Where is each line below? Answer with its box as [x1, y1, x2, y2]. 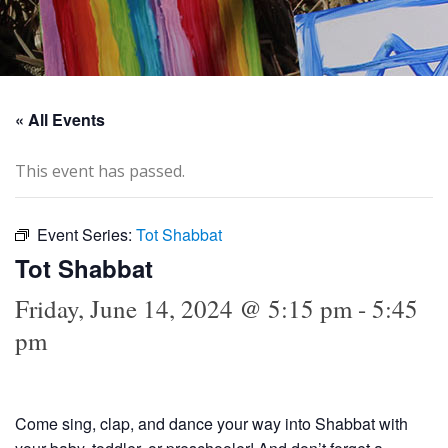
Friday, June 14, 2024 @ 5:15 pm [15, 291, 352, 325]
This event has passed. [15, 159, 185, 182]
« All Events [15, 107, 105, 131]
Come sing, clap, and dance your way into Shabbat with [15, 411, 408, 435]
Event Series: [37, 222, 136, 246]
